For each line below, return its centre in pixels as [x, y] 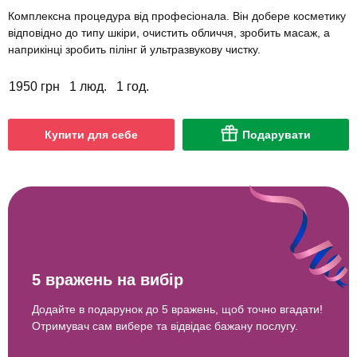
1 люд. [88, 87]
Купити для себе [91, 135]
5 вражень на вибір [108, 279]
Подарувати [277, 135]
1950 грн [34, 87]
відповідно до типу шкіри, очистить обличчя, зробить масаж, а [169, 33]
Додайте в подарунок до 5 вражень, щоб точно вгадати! [177, 309]
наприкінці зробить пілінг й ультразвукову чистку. [134, 50]
